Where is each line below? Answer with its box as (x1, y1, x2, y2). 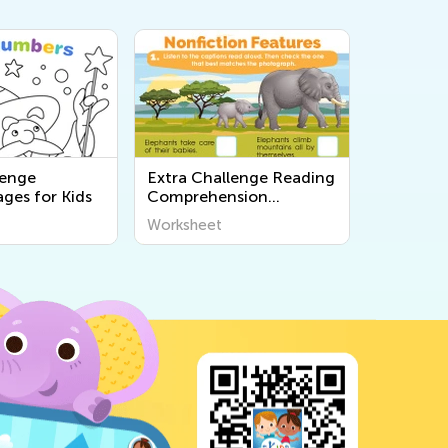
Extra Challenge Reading (147, 167, 335, 187)
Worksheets (147, 205, 235, 225)
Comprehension (147, 186, 268, 206)
